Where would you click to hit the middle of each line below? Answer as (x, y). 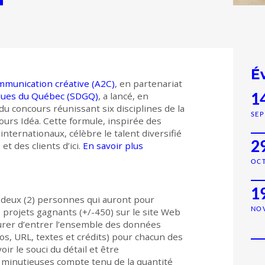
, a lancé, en (123, 96)
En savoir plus (113, 146)
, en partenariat (148, 84)
